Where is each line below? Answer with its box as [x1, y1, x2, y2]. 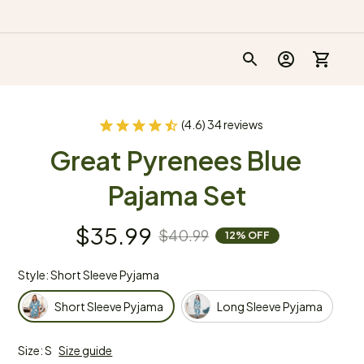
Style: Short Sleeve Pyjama [18, 267, 160, 282]
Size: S [18, 343, 53, 357]
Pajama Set [108, 179, 248, 211]
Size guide [58, 343, 113, 357]
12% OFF [225, 228, 271, 241]
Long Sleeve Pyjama [217, 298, 323, 314]
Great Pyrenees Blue [49, 144, 301, 176]
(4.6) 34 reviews [180, 117, 263, 132]
